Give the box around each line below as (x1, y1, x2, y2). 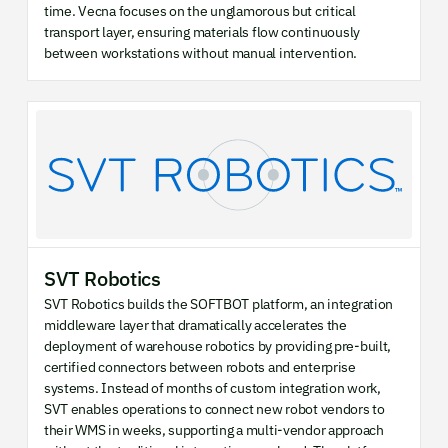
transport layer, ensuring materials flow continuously (43, 23, 361, 42)
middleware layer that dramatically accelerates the (43, 316, 347, 335)
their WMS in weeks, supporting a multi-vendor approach (43, 421, 384, 440)
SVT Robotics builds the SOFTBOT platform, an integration (43, 295, 394, 314)
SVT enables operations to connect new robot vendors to (43, 400, 385, 419)
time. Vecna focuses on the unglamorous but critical (43, 2, 356, 21)
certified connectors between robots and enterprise (43, 358, 356, 377)
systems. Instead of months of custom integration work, (43, 379, 381, 398)
